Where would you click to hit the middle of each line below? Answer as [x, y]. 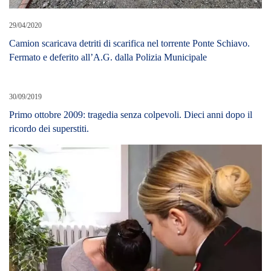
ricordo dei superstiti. [49, 128]
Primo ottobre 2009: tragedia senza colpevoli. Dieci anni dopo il [131, 114]
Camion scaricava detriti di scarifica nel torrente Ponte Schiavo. [129, 43]
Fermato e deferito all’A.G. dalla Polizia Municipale [108, 57]
